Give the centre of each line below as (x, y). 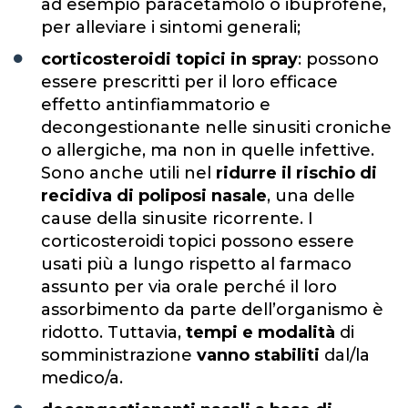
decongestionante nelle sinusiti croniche (216, 127)
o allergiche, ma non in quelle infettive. (208, 150)
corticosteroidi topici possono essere (198, 241)
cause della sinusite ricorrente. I (177, 218)
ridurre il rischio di (296, 173)
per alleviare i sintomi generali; (171, 27)
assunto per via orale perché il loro (189, 286)
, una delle (311, 195)
